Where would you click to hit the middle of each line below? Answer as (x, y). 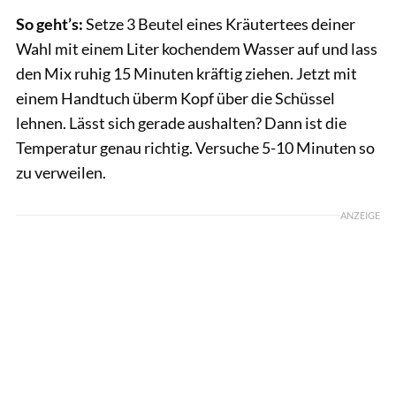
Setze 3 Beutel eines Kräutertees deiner (219, 24)
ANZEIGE (360, 216)
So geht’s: (49, 24)
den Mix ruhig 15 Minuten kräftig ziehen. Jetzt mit (187, 74)
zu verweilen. (61, 173)
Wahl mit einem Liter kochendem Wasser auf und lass (197, 49)
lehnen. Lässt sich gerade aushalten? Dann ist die (181, 123)
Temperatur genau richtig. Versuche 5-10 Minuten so (195, 148)
